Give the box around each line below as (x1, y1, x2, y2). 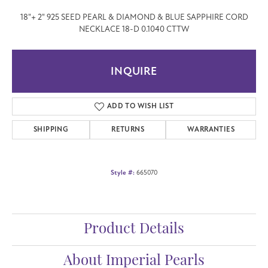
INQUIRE (111, 64, 157, 78)
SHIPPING (33, 124, 69, 134)
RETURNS (111, 124, 145, 134)
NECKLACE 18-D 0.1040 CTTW (79, 23, 189, 34)
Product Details (84, 222, 184, 237)
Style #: (111, 168, 135, 176)
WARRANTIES (187, 124, 235, 134)
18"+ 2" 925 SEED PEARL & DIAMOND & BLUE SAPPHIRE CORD (20, 11, 248, 22)
